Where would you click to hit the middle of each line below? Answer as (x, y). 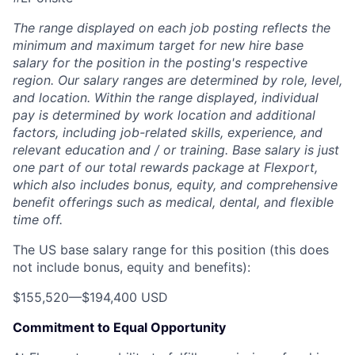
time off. (38, 219)
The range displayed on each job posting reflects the (172, 27)
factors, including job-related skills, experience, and (168, 132)
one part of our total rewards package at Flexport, (165, 167)
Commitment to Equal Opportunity (119, 327)
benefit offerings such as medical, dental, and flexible (173, 202)
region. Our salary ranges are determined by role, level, (177, 80)
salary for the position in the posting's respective (160, 62)
